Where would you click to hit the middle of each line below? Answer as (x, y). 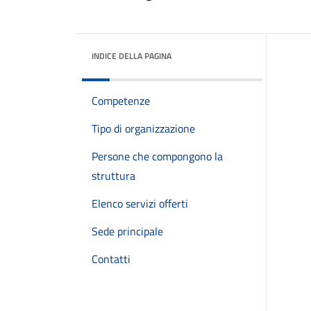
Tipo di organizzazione (143, 128)
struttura (114, 176)
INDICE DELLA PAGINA (132, 56)
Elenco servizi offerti (140, 203)
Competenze (121, 101)
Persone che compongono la (157, 156)
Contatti (111, 259)
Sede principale (127, 231)
